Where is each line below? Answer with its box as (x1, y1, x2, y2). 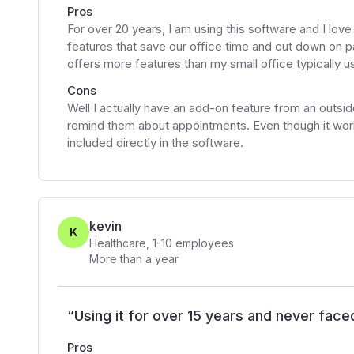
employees (172, 236, 234, 250)
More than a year (89, 252, 179, 265)
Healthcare (89, 236, 146, 250)
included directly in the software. (67, 135, 243, 150)
